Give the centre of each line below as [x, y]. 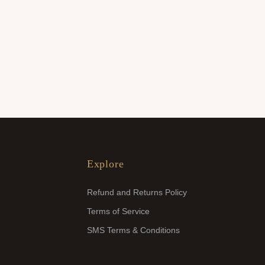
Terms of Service [118, 211]
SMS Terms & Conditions [133, 230]
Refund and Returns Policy [137, 192]
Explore [105, 164]
